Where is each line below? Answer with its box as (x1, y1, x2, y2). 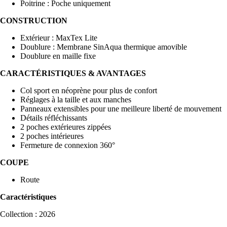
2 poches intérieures (20, 132, 84, 141)
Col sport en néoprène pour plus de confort (20, 86, 157, 95)
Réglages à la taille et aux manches (20, 95, 131, 104)
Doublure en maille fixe (20, 52, 96, 61)
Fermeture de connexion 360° (20, 141, 115, 150)
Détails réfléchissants (20, 113, 87, 123)
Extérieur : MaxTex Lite (20, 33, 97, 43)
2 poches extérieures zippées (20, 123, 111, 132)
